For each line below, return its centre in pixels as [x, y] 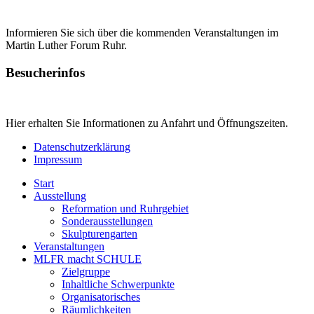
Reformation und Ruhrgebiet [125, 209]
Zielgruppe [86, 272]
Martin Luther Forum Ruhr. [66, 45]
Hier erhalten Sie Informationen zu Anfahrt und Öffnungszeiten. [147, 123]
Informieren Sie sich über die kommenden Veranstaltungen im [142, 32]
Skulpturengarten [100, 234]
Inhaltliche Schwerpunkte [118, 285]
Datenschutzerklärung [82, 147]
